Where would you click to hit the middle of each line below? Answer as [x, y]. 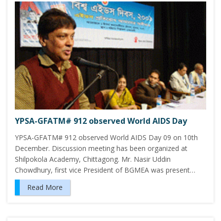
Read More [45, 187]
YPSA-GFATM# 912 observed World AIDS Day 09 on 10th [106, 138]
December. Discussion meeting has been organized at [101, 148]
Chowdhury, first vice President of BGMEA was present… [105, 170]
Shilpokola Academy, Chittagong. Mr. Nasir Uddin [93, 159]
